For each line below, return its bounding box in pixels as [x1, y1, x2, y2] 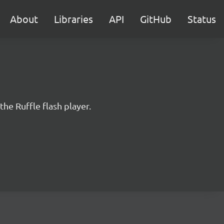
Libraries [54, 12, 93, 25]
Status [187, 12, 216, 25]
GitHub [140, 12, 171, 25]
